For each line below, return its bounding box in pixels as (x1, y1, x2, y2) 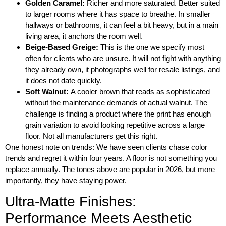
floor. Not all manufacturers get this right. (25, 131, 157, 140)
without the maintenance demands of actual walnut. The (25, 98, 207, 107)
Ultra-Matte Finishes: (5, 193, 136, 209)
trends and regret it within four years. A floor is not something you (5, 153, 217, 162)
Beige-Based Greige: (25, 42, 100, 51)
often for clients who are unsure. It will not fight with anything (25, 53, 221, 63)
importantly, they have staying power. (5, 176, 127, 185)
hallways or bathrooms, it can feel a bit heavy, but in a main (25, 20, 218, 29)
